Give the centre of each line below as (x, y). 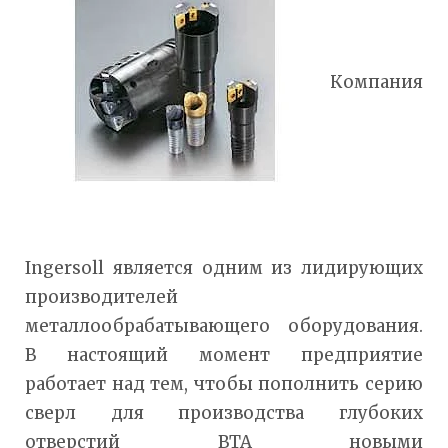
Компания (374, 82)
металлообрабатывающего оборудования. (224, 325)
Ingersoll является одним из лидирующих (224, 267)
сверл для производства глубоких (224, 412)
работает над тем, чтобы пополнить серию (224, 383)
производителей (101, 296)
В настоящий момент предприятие (224, 354)
